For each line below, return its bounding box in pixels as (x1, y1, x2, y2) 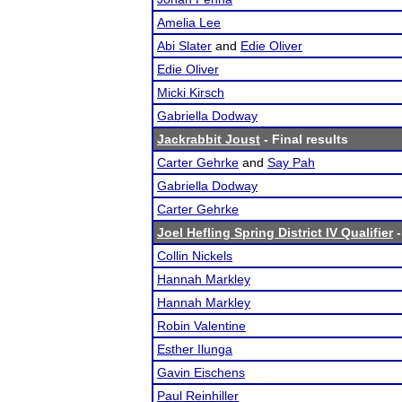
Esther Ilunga (157, 342, 232, 356)
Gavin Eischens (157, 365, 245, 380)
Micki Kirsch (157, 85, 224, 100)
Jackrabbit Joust (157, 132, 260, 146)
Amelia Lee (157, 15, 221, 30)
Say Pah (267, 155, 315, 170)
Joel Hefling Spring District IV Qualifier (157, 225, 393, 240)
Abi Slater (157, 39, 212, 53)
